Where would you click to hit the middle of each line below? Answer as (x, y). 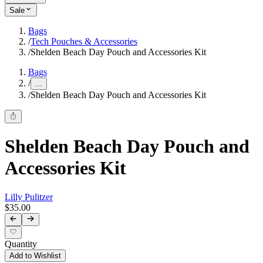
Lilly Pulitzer (29, 197)
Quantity (21, 244)
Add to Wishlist (35, 256)
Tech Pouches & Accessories (84, 42)
